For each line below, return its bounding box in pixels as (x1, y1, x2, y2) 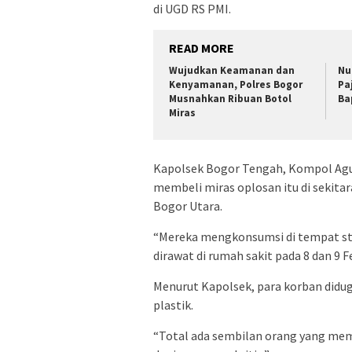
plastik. (153, 297, 193, 313)
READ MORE (169, 39, 234, 56)
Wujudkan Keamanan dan (169, 63, 295, 77)
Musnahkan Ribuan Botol (169, 91, 291, 105)
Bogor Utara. (153, 198, 222, 214)
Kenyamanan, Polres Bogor (169, 77, 302, 91)
